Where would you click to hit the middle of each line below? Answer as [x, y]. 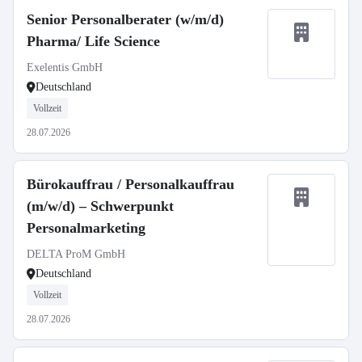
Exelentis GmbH [65, 67]
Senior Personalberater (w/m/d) [125, 19]
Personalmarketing [86, 228]
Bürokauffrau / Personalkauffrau [130, 184]
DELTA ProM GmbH [76, 254]
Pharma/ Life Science [93, 41]
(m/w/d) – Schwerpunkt [100, 206]
